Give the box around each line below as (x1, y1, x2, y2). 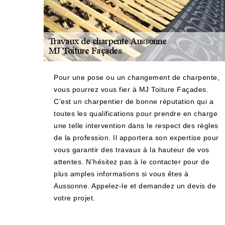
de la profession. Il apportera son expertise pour (54, 134, 219, 142)
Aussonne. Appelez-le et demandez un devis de (54, 182, 216, 190)
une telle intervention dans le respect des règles (54, 122, 218, 130)
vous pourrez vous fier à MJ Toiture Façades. (54, 85, 208, 93)
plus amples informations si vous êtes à (54, 170, 189, 178)
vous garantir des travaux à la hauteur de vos (54, 146, 209, 154)
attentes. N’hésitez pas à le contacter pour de (54, 158, 209, 166)
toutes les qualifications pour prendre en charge (54, 109, 217, 118)
